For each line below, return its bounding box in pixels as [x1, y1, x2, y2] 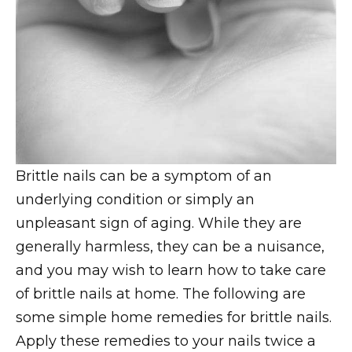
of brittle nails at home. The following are [16, 285, 306, 303]
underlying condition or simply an [16, 191, 255, 209]
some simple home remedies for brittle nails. [16, 309, 332, 327]
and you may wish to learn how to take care [16, 262, 326, 280]
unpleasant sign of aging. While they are [16, 214, 302, 233]
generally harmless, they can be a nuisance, [16, 238, 324, 256]
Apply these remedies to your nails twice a [16, 332, 316, 350]
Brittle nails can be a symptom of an [16, 167, 272, 185]
